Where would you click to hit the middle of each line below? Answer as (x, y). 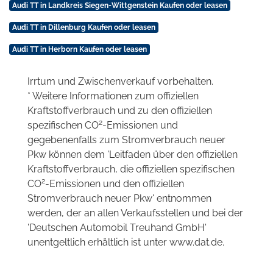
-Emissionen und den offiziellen (115, 184)
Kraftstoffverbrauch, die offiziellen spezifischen (131, 169)
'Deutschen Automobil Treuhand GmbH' (117, 228)
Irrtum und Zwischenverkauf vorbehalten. (120, 82)
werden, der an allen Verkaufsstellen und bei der (135, 213)
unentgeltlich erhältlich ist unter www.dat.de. (126, 243)
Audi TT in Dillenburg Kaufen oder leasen (83, 28)
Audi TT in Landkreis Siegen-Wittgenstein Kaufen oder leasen (119, 6)
